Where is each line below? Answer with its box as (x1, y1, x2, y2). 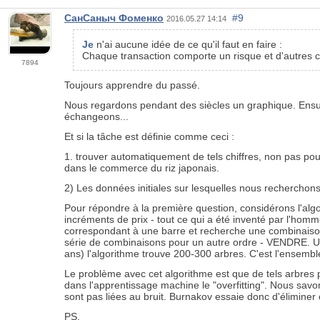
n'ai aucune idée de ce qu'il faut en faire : (94, 39, 282, 51)
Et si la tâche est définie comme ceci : (64, 131, 234, 143)
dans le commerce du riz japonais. (64, 162, 219, 174)
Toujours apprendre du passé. (64, 79, 200, 91)
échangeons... (64, 111, 129, 123)
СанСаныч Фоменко (64, 12, 164, 24)
